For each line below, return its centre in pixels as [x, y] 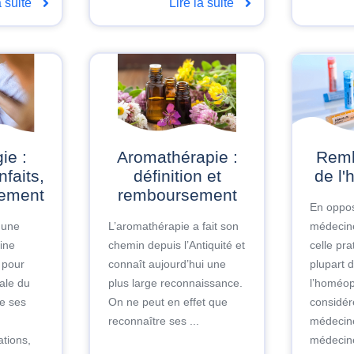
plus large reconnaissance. [175, 282]
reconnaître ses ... [153, 320]
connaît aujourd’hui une [167, 264]
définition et [177, 175]
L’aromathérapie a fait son [173, 226]
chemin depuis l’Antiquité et [176, 245]
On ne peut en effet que [168, 301]
